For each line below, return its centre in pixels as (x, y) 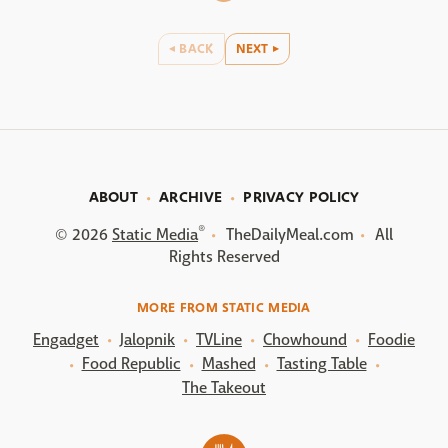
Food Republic (131, 364)
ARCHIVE (191, 196)
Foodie (391, 339)
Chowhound (305, 339)
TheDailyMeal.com (290, 234)
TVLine (219, 339)
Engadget (66, 339)
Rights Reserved (224, 256)
